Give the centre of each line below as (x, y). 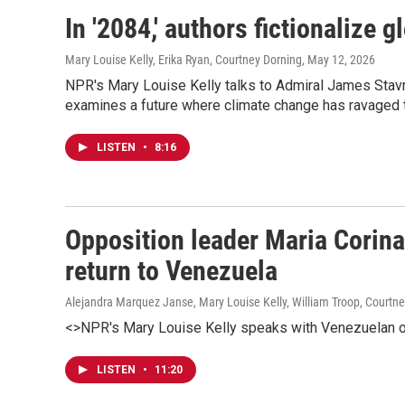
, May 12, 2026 (339, 60)
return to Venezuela (171, 271)
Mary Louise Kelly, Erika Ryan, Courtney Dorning (184, 60)
